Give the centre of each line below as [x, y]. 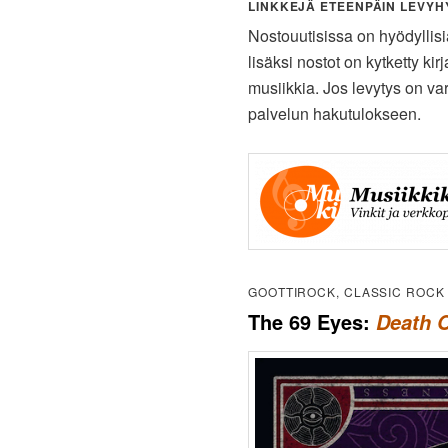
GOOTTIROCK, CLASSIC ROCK [346, 292]
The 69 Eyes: [312, 322]
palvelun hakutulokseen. [334, 114]
